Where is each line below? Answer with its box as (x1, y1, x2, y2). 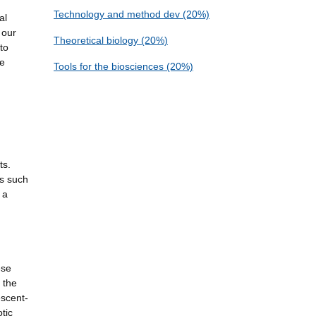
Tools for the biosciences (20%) (54, 61, 193, 73)
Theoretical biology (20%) (54, 35, 168, 47)
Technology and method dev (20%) (54, 8, 209, 20)
